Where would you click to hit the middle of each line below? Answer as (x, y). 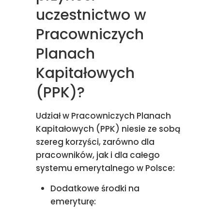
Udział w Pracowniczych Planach (103, 116)
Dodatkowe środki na (95, 188)
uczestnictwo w (91, 15)
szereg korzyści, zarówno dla (95, 142)
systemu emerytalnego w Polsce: (106, 168)
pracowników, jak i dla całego (98, 155)
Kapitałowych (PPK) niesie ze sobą (108, 129)
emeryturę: (73, 201)
